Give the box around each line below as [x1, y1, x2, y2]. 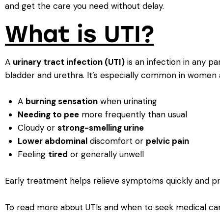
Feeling [17, 149, 48, 160]
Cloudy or [17, 122, 57, 134]
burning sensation [25, 96, 98, 107]
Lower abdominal [17, 136, 87, 147]
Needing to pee [17, 109, 79, 120]
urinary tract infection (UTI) [13, 56, 125, 67]
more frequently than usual [79, 109, 187, 120]
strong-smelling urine [57, 122, 144, 134]
